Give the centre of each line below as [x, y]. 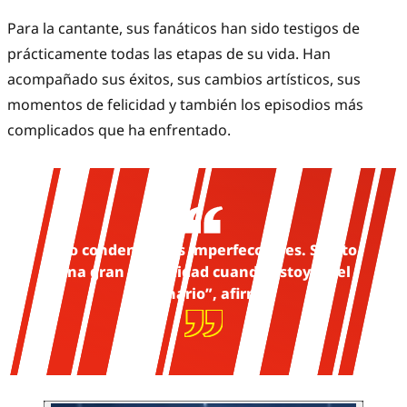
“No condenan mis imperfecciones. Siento [203, 250]
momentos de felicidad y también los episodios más [185, 105]
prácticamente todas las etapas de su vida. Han [169, 54]
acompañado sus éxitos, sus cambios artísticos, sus [184, 79]
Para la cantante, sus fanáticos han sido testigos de [184, 29]
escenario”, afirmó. [203, 294]
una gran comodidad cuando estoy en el [203, 272]
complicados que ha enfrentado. [119, 130]
